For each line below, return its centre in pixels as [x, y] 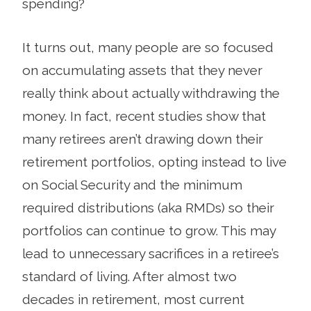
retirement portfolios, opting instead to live [154, 161]
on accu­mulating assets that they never [142, 70]
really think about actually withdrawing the [151, 93]
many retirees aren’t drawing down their [143, 138]
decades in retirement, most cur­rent [133, 299]
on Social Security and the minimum [132, 184]
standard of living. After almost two [129, 276]
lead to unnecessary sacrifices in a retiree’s [151, 253]
